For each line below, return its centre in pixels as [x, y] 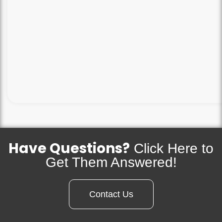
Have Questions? [69, 148]
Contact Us [111, 194]
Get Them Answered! [111, 162]
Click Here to [172, 148]
